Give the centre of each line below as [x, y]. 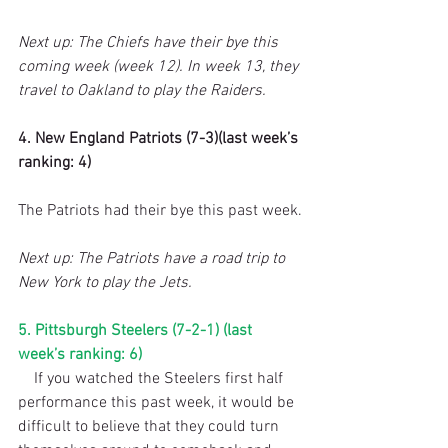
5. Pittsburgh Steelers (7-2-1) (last [137, 330]
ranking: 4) [54, 162]
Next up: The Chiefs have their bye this [150, 42]
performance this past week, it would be [158, 402]
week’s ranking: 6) [80, 354]
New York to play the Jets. [105, 282]
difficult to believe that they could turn [150, 426]
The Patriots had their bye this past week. [160, 210]
